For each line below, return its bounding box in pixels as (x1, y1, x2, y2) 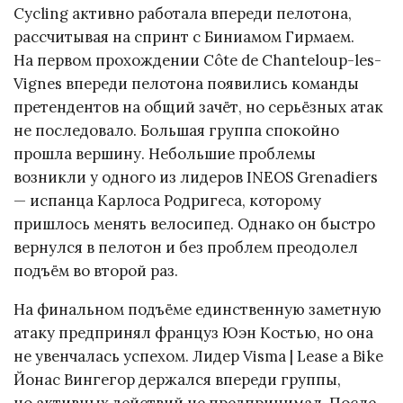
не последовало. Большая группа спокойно (13, 121, 339, 141)
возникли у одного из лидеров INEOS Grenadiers (13, 167, 378, 188)
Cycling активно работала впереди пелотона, (13, 4, 352, 24)
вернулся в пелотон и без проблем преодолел (13, 237, 358, 258)
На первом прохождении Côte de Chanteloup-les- (13, 50, 381, 71)
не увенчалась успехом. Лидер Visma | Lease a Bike (13, 345, 383, 366)
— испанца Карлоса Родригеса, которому (13, 191, 321, 211)
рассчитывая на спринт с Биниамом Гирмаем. (13, 27, 354, 48)
